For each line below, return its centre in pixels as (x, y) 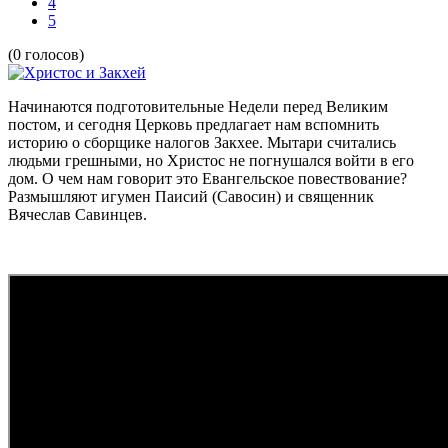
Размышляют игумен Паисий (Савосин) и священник (191, 196)
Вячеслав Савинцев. (77, 214)
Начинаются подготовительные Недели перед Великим (198, 106)
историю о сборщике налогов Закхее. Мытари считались (202, 142)
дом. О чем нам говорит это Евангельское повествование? (207, 178)
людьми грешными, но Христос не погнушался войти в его (211, 160)
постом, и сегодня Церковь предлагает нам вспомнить (193, 124)
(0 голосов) (46, 54)
